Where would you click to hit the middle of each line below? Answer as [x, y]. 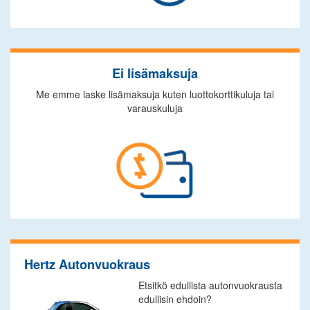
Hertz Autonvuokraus [87, 264]
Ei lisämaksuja [155, 73]
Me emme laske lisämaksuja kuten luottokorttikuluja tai [155, 94]
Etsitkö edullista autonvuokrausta [210, 285]
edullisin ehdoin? [175, 299]
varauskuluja [155, 108]
